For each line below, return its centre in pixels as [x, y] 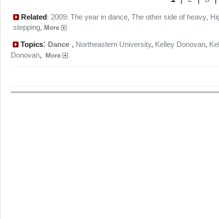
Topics [31, 44]
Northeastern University [113, 44]
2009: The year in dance [89, 17]
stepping [27, 27]
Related [33, 17]
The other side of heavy [169, 17]
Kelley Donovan [180, 44]
